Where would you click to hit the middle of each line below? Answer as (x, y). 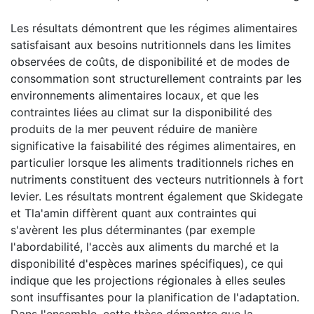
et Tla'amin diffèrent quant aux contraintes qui (134, 213)
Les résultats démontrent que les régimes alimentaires (154, 28)
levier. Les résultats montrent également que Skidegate (157, 196)
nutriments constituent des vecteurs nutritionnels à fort (157, 179)
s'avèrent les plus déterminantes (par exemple (133, 230)
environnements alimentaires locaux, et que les (135, 95)
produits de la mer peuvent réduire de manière (134, 129)
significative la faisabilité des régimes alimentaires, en (153, 145)
